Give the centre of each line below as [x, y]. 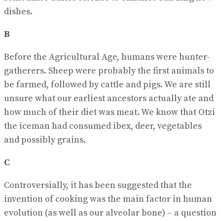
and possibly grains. [45, 140]
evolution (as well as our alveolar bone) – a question [110, 213]
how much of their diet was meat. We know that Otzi [110, 112]
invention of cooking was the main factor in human [108, 199]
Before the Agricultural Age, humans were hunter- [107, 57]
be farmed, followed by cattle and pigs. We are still [107, 84]
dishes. [18, 11]
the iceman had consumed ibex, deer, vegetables [103, 126]
